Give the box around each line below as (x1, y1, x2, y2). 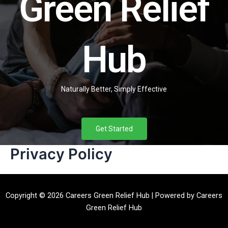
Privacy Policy (10, 145, 112, 163)
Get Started (95, 125, 133, 133)
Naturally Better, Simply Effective (61, 84, 167, 93)
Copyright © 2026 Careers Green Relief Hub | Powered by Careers (6, 191, 222, 201)
